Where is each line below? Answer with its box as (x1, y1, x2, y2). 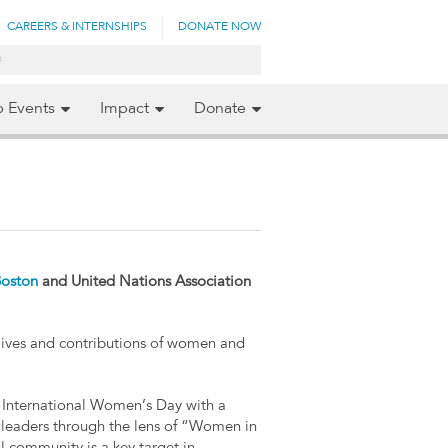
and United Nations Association (38, 275, 252, 291)
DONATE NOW (178, 21, 261, 33)
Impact (100, 101, 149, 117)
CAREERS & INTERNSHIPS (7, 21, 147, 33)
